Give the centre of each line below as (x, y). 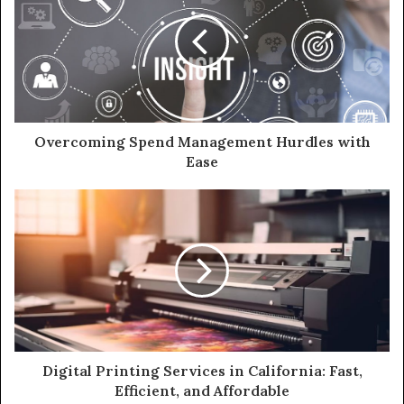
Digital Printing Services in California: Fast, (202, 370)
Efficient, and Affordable (202, 390)
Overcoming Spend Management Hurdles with (202, 141)
